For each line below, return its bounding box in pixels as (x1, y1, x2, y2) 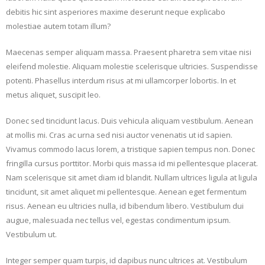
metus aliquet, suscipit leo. (6, 89, 101, 101)
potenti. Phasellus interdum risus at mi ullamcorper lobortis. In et (6, 75, 236, 86)
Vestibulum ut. (6, 229, 57, 240)
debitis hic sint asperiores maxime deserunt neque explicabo (6, 7, 225, 18)
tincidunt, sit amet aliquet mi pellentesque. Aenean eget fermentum (6, 186, 247, 198)
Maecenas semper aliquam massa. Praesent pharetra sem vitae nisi (6, 47, 251, 58)
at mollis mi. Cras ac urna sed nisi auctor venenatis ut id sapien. (6, 130, 232, 141)
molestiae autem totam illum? (6, 21, 111, 32)
